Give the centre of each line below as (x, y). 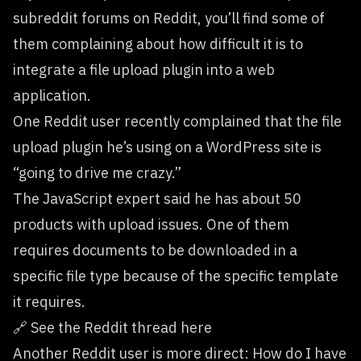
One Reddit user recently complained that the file (177, 121)
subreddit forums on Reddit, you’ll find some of (169, 18)
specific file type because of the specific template (176, 276)
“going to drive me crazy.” (97, 172)
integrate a (51, 69)
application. (52, 95)
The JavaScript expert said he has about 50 (157, 198)
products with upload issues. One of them (151, 224)
